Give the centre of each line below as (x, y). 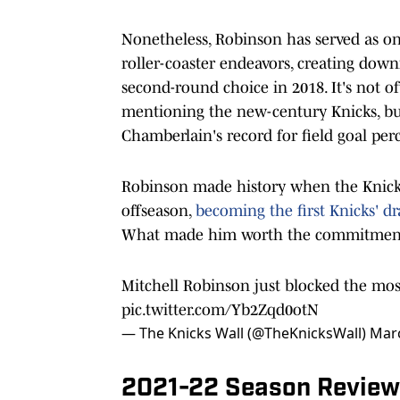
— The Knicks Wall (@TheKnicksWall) (246, 333)
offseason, (158, 210)
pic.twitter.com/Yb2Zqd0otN (220, 309)
